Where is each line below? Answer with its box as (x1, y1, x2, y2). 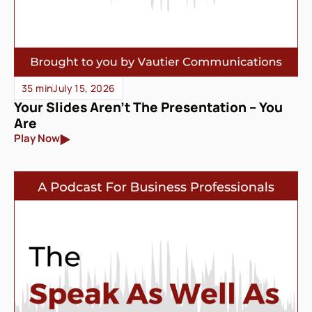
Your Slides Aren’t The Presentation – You (14, 97, 283, 116)
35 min (22, 81, 53, 95)
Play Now (14, 131, 60, 146)
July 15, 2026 (53, 81, 116, 95)
